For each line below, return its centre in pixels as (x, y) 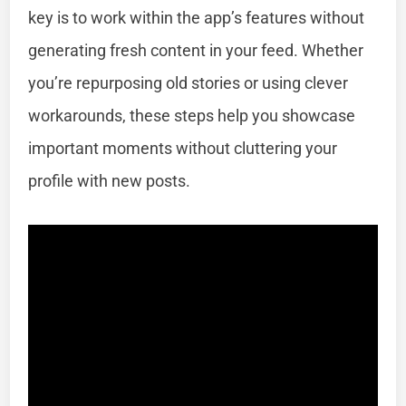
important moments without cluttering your (183, 148)
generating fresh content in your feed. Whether (196, 50)
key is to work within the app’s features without (197, 17)
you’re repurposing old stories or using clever (188, 82)
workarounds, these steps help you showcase (192, 115)
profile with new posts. (110, 180)
